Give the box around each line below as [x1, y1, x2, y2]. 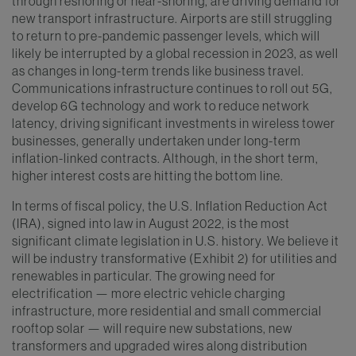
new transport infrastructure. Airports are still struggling [12, 10, 332, 26]
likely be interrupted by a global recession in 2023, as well [12, 44, 339, 61]
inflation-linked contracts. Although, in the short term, [12, 149, 319, 166]
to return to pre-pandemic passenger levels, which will [12, 27, 320, 44]
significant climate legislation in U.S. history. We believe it [12, 232, 339, 249]
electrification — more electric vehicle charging [12, 284, 285, 301]
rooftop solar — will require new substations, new [12, 319, 292, 336]
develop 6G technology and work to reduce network [12, 97, 310, 114]
